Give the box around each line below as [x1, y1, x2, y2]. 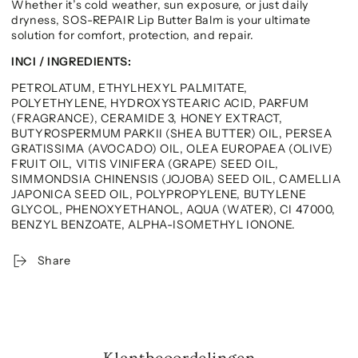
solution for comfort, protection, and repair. [11, 27, 254, 42]
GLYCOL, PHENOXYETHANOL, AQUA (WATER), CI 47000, [11, 202, 336, 217]
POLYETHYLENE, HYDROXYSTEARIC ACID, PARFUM [11, 96, 309, 111]
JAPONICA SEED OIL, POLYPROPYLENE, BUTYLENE [11, 187, 307, 202]
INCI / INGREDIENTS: [11, 54, 132, 70]
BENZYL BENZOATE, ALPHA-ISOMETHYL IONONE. [11, 217, 296, 233]
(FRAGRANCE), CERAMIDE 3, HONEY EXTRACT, [11, 111, 283, 126]
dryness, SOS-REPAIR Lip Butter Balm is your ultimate [11, 12, 311, 27]
